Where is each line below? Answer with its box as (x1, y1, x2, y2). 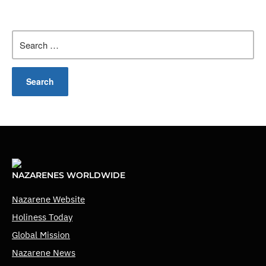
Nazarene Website (12, 193, 85, 205)
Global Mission (12, 229, 70, 240)
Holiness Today (12, 211, 72, 223)
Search (11, 30, 40, 42)
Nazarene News (12, 246, 75, 258)
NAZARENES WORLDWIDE (12, 169, 125, 180)
